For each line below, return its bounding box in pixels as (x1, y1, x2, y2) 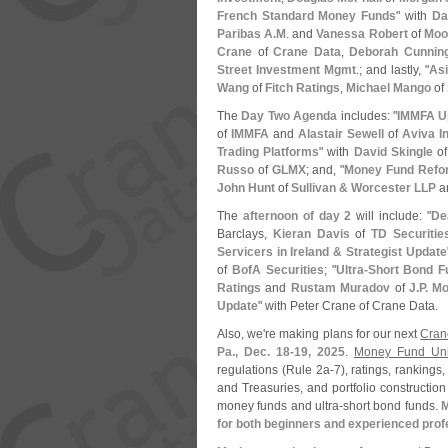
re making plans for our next (265, 327, 421, 341)
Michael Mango (346, 81, 431, 95)
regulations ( (217, 363, 286, 377)
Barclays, (217, 227, 273, 241)
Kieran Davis (272, 227, 350, 241)
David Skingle (353, 145, 433, 159)
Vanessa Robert (316, 27, 408, 41)
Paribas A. (217, 27, 277, 41)
